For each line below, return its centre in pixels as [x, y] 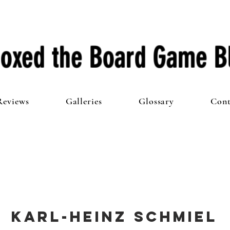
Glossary [156, 101]
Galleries [84, 101]
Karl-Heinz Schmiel [114, 217]
